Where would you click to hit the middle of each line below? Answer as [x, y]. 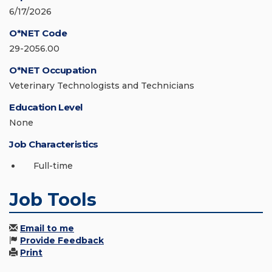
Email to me [47, 229]
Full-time [53, 166]
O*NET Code [38, 33]
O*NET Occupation [53, 70]
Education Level [46, 107]
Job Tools [53, 200]
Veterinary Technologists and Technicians [102, 86]
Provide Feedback [62, 241]
